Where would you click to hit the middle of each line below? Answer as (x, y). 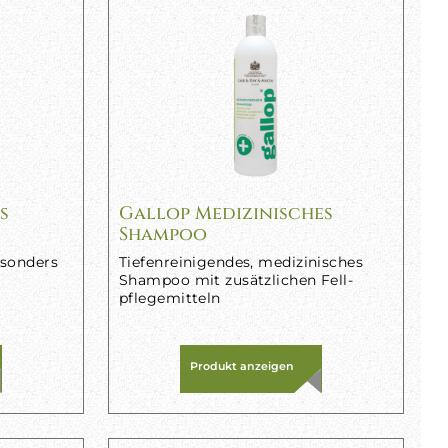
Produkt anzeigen (241, 366)
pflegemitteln (169, 298)
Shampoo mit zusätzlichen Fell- (236, 280)
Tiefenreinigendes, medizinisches (241, 262)
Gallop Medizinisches (225, 213)
